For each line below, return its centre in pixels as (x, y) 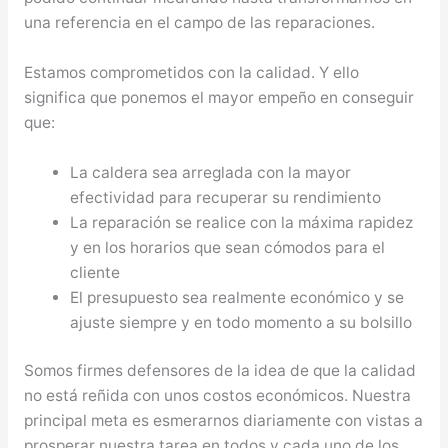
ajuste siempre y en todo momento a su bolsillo (241, 322)
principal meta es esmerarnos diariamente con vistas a (223, 420)
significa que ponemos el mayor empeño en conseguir (218, 97)
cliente (95, 272)
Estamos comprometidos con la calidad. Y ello (191, 72)
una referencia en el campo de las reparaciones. (199, 22)
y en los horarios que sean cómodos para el (228, 247)
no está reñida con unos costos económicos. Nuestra (217, 395)
